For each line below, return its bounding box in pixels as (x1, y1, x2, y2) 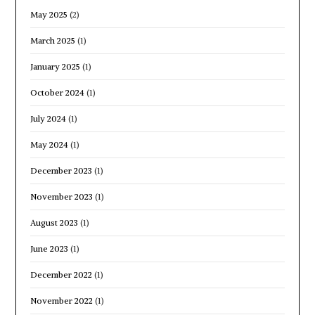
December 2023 (30, 165, 93, 176)
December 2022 (30, 269, 93, 280)
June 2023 (30, 243, 69, 254)
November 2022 (30, 295, 94, 306)
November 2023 (30, 191, 94, 202)
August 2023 (30, 217, 79, 228)
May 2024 (30, 139, 69, 150)
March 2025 (30, 34, 76, 46)
